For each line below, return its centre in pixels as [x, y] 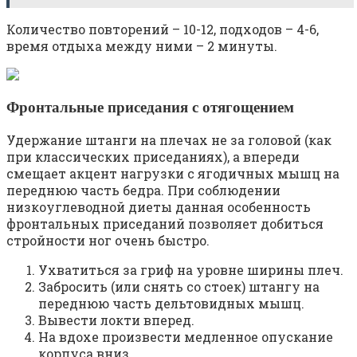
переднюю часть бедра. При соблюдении [143, 190]
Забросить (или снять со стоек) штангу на [179, 286]
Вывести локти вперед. [116, 320]
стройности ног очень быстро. [108, 240]
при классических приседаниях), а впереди [153, 156]
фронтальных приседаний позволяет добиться [165, 223]
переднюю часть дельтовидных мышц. [171, 303]
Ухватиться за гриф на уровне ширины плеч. [191, 269]
